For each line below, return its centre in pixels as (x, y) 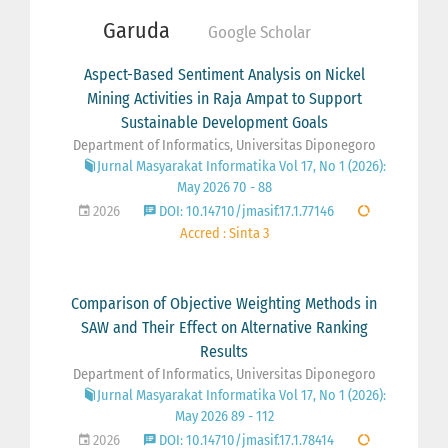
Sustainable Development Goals (224, 122)
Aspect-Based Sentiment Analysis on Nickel (224, 74)
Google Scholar (259, 32)
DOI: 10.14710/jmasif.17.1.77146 (244, 211)
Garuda (136, 30)
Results (224, 351)
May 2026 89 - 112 (224, 416)
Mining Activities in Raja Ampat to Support (224, 98)
